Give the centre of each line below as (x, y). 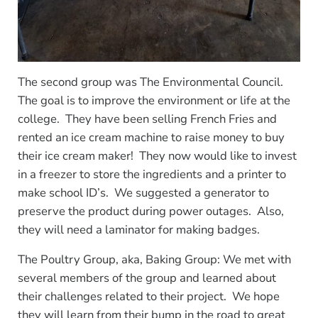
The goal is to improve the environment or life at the (154, 100)
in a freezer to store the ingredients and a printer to (152, 174)
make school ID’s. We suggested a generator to (143, 192)
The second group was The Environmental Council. (152, 82)
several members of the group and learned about (147, 278)
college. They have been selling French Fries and (147, 119)
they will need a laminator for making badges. (138, 229)
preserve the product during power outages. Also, (150, 211)
